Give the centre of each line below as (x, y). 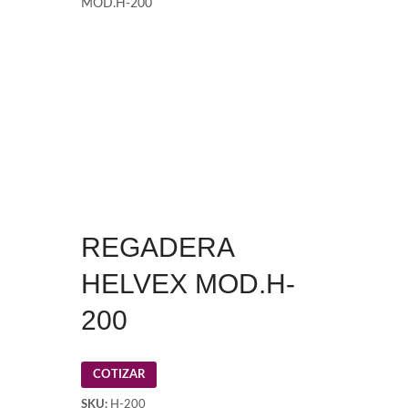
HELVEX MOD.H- (188, 283)
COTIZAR (119, 375)
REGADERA (157, 247)
